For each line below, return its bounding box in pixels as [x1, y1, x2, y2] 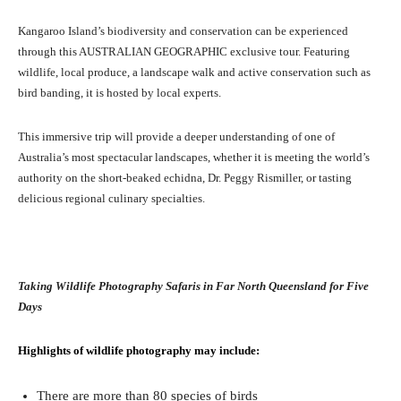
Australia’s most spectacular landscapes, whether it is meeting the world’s [18, 150, 370, 165]
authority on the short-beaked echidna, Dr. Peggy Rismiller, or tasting [18, 171, 352, 185]
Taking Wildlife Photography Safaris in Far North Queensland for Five [18, 279, 369, 294]
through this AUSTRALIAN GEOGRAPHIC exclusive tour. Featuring [18, 45, 350, 59]
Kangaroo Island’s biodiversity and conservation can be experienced [18, 24, 348, 38]
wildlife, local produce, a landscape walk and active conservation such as [18, 65, 371, 80]
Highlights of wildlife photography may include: [18, 344, 260, 358]
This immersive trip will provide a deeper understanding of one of [18, 130, 335, 144]
